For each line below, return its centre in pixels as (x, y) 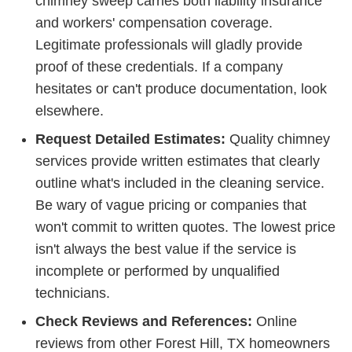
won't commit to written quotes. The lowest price (185, 227)
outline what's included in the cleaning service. (180, 183)
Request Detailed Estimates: (130, 139)
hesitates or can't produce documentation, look (181, 89)
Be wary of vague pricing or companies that (171, 205)
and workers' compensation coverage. (154, 23)
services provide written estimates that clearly (178, 161)
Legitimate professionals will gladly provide (169, 45)
